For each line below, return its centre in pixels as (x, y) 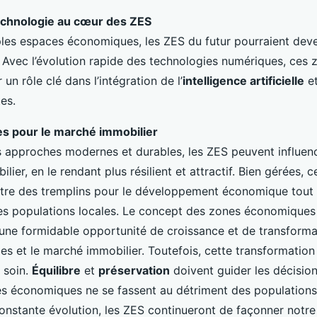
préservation (134, 271)
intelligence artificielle (243, 81)
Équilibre (56, 271)
